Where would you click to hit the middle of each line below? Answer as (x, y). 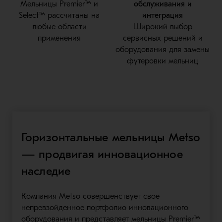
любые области (59, 27)
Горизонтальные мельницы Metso (111, 137)
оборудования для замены (163, 49)
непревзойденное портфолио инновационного (105, 207)
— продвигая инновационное (102, 154)
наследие (46, 171)
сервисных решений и (163, 38)
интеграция (163, 15)
